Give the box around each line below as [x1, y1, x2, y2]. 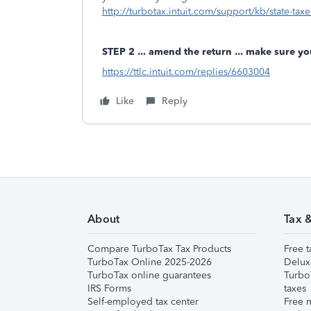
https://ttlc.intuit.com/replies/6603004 [102, 66, 270, 78]
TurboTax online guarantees [87, 269, 211, 281]
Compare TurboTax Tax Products [87, 243, 231, 255]
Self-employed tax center [87, 296, 199, 308]
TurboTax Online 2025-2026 [87, 256, 212, 268]
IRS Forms [87, 283, 131, 294]
